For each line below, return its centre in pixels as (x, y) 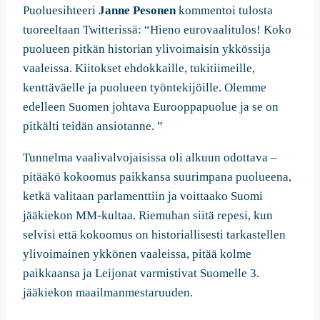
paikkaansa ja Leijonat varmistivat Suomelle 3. (141, 273)
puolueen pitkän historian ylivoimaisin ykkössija (147, 49)
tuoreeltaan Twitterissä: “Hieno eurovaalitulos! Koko (157, 29)
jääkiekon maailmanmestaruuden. (108, 292)
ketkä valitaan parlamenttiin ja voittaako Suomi (143, 196)
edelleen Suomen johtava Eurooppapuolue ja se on (151, 106)
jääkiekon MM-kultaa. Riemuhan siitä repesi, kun (148, 215)
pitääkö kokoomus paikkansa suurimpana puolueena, (157, 176)
